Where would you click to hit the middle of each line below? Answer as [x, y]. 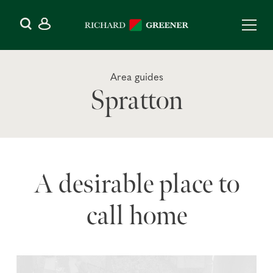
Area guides [136, 78]
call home [136, 216]
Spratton [136, 101]
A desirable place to [136, 185]
